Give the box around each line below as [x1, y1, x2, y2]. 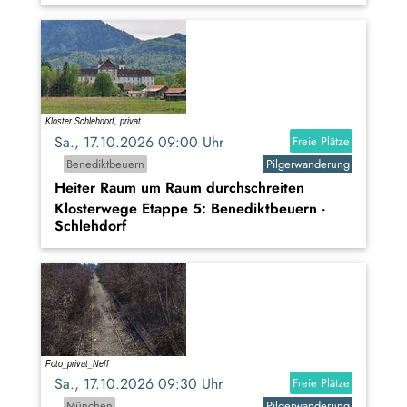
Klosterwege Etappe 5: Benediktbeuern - [55, 197, 325, 219]
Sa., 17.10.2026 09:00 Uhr [55, 131, 237, 153]
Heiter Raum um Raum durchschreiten [55, 176, 304, 198]
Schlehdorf [55, 214, 126, 236]
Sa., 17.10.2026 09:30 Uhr [55, 373, 236, 394]
